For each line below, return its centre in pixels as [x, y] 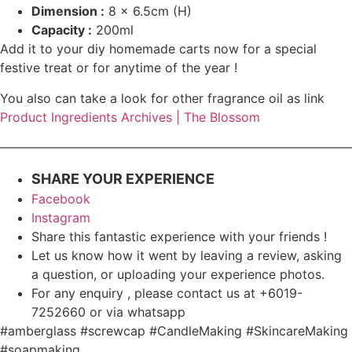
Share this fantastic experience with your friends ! [179, 236]
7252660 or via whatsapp [108, 312]
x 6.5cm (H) [154, 11]
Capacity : [62, 30]
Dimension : [68, 11]
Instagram [61, 217]
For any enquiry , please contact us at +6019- [167, 293]
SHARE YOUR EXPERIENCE [123, 178]
